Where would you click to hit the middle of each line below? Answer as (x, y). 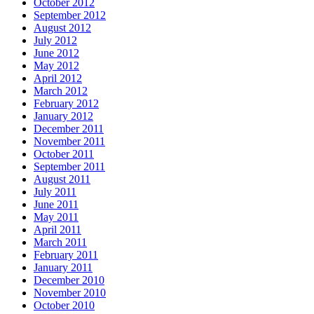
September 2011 (69, 166)
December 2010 (69, 280)
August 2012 (62, 27)
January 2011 (63, 267)
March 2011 (60, 242)
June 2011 (56, 204)
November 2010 (70, 292)
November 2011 (69, 141)
